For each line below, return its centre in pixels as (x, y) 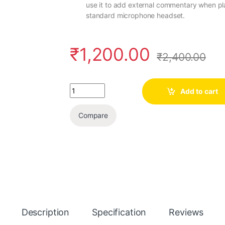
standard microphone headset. (136, 15)
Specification (119, 212)
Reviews (186, 212)
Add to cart (199, 91)
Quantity (84, 87)
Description (45, 212)
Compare (93, 116)
